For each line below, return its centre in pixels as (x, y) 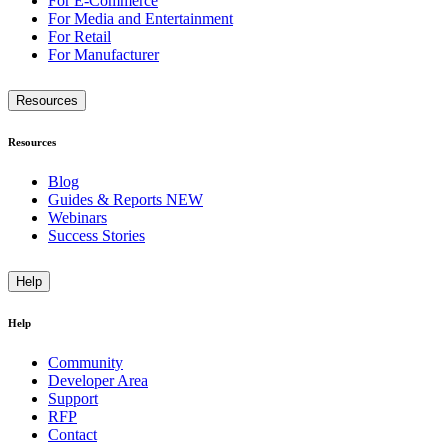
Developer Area (98, 380)
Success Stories (96, 235)
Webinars (77, 217)
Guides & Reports (107, 199)
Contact (72, 434)
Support (73, 398)
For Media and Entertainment (140, 18)
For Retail (79, 36)
